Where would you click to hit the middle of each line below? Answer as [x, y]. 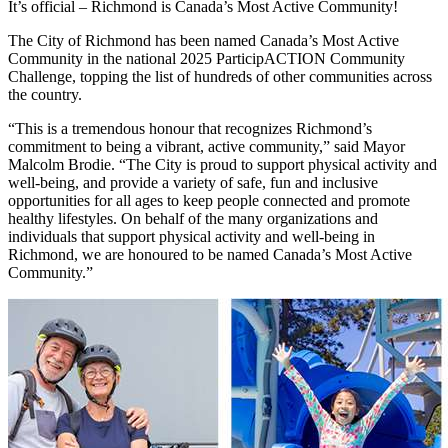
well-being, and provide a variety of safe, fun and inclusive [193, 183]
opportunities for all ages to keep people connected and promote [209, 201]
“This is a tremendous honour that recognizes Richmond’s [190, 129]
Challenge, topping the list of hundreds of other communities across [220, 77]
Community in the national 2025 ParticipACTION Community [206, 59]
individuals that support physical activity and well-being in [191, 237]
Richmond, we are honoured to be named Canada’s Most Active [210, 255]
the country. [45, 95]
